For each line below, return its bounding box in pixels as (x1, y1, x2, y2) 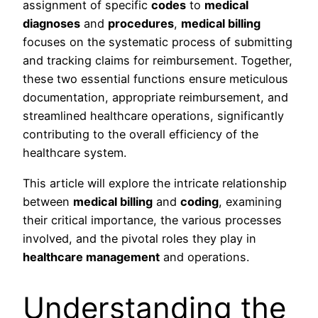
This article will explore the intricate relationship (23, 175, 287, 190)
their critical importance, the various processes (23, 212, 282, 227)
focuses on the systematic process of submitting (23, 35, 292, 50)
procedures (108, 16, 174, 31)
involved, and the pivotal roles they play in (23, 231, 256, 246)
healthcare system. (23, 146, 126, 160)
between (23, 194, 73, 209)
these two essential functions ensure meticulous (23, 72, 288, 87)
